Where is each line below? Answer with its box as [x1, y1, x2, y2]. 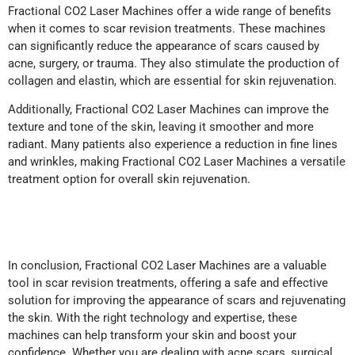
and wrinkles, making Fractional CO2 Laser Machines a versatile [8, 155, 345, 170]
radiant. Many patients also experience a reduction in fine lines [8, 137, 338, 152]
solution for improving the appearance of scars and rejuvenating [8, 293, 345, 308]
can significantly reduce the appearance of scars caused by [8, 38, 319, 53]
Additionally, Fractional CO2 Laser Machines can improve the [8, 102, 329, 117]
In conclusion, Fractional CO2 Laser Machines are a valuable [8, 258, 326, 273]
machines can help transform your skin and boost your [8, 328, 296, 343]
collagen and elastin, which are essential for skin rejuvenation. [8, 73, 337, 88]
